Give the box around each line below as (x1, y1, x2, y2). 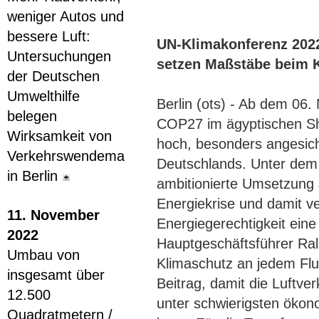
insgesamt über (7, 267, 105, 283)
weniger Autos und (7, 9, 124, 24)
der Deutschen (7, 68, 100, 84)
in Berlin (7, 168, 58, 184)
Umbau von (7, 247, 80, 263)
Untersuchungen (7, 48, 111, 64)
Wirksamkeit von (7, 128, 112, 144)
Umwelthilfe (7, 88, 80, 104)
